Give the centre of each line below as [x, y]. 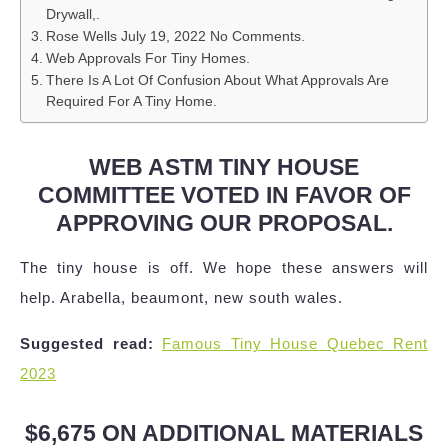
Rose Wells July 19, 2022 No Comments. [175, 37]
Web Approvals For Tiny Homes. [147, 59]
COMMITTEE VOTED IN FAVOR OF [224, 195]
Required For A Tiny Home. [131, 102]
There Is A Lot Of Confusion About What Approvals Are [217, 81]
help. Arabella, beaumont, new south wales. [181, 298]
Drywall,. [72, 15]
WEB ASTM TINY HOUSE [224, 167]
